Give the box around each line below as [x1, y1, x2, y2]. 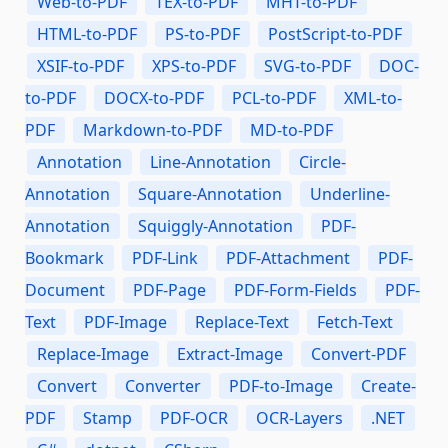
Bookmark [25, 247, 104, 270]
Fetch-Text [317, 311, 393, 334]
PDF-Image [84, 311, 167, 334]
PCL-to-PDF [232, 87, 316, 110]
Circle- [299, 151, 346, 174]
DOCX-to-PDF [104, 87, 204, 110]
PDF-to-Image [229, 375, 333, 398]
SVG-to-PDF [264, 55, 351, 78]
